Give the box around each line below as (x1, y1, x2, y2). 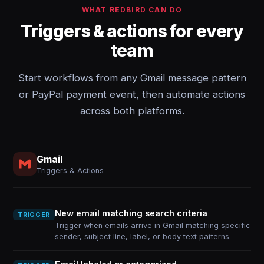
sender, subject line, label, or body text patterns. (54, 232, 231, 241)
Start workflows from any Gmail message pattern (18, 72, 246, 84)
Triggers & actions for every (20, 21, 244, 41)
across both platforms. (80, 105, 184, 117)
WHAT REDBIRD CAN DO (81, 5, 183, 14)
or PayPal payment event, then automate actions (19, 88, 245, 100)
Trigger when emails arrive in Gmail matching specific (54, 221, 250, 230)
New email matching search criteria (54, 208, 207, 218)
